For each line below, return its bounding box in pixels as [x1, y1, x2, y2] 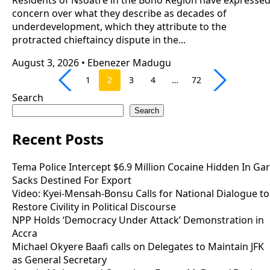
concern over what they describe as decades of [12, 6, 227, 20]
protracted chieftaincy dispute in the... [12, 33, 186, 46]
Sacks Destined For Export [12, 174, 131, 187]
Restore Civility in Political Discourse [12, 200, 176, 214]
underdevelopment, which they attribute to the [12, 19, 227, 33]
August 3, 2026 [12, 55, 81, 69]
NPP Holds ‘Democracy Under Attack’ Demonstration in [12, 213, 264, 227]
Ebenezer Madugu [87, 55, 171, 69]
